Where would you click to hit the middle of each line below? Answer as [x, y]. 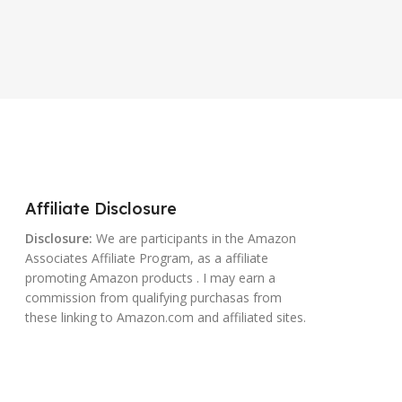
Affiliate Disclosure [100, 208]
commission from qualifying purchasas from [153, 297]
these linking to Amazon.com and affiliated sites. [165, 317]
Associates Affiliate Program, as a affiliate [146, 258]
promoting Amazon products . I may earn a [150, 277]
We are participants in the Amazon [194, 238]
